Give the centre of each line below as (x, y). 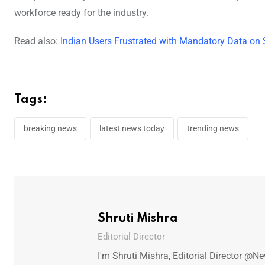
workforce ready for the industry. (81, 12)
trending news (213, 128)
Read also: (37, 41)
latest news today (132, 128)
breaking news (50, 128)
